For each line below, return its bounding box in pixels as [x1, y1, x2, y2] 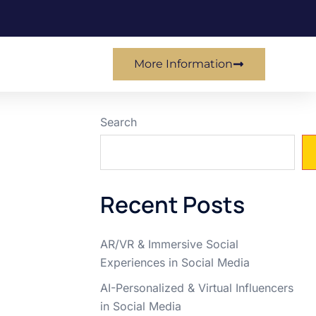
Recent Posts [100, 189, 245, 221]
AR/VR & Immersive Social [100, 237, 238, 252]
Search [100, 115, 137, 130]
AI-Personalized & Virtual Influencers [100, 281, 293, 296]
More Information [134, 57, 233, 71]
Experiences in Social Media [100, 255, 250, 270]
